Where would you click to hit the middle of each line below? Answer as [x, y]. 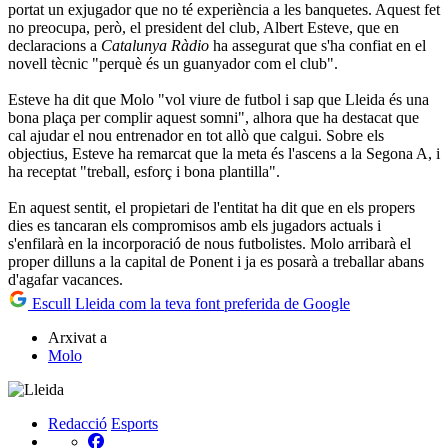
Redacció [77, 423]
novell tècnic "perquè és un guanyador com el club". [173, 63]
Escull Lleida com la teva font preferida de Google [189, 303]
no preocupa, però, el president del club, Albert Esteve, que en [203, 27]
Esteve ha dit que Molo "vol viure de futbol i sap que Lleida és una [218, 99]
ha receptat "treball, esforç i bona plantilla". [144, 171]
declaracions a [54, 45]
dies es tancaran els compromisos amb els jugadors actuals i [194, 225]
